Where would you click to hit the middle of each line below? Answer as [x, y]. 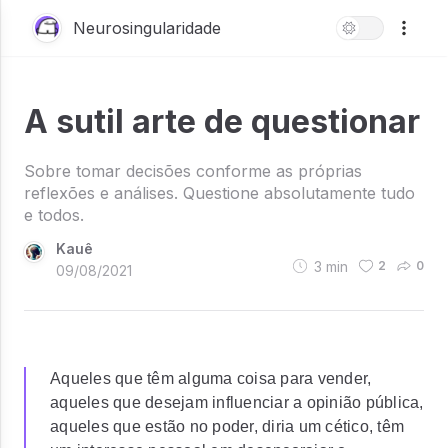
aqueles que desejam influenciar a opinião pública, [237, 402]
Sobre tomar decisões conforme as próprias [193, 171]
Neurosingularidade [147, 28]
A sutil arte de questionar [222, 121]
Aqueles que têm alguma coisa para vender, [211, 378]
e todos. [54, 215]
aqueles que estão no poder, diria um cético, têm [227, 426]
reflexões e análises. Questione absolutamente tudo [219, 193]
